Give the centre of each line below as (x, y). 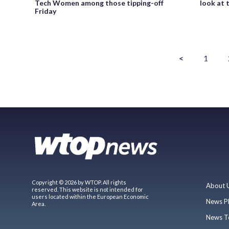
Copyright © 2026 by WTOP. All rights (79, 182)
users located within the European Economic (90, 196)
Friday (45, 11)
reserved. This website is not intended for (87, 189)
